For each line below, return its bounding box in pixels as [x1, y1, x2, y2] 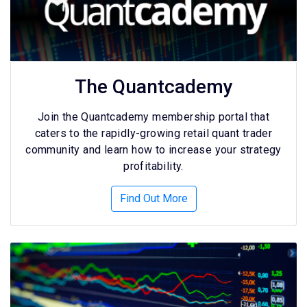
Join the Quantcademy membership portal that [37, 110, 270, 124]
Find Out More [119, 192, 188, 206]
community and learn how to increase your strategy [25, 143, 282, 157]
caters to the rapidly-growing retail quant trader [34, 127, 273, 140]
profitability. [123, 160, 184, 173]
